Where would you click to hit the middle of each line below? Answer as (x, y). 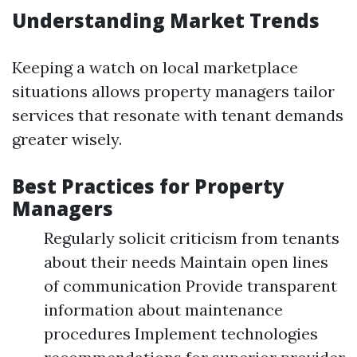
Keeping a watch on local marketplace (155, 67)
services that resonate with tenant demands (178, 115)
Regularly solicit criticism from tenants (192, 238)
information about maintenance (163, 310)
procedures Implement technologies (181, 333)
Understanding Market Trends (166, 20)
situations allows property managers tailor (173, 91)
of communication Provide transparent (190, 286)
